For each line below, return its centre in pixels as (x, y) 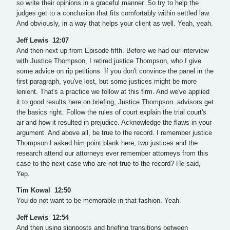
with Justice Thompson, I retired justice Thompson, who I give (109, 61)
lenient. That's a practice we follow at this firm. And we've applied (113, 92)
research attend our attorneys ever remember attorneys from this (112, 153)
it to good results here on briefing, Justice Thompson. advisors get (115, 102)
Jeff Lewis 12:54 (44, 218)
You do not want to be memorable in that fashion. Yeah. (99, 201)
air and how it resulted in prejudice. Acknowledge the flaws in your (114, 122)
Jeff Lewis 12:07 (43, 40)
